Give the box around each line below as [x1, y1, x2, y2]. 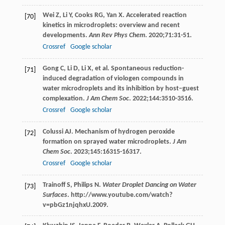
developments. [42, 31, 89, 39]
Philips [73, 181, 93, 189]
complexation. [42, 94, 86, 102]
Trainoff [42, 181, 65, 189]
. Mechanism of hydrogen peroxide [71, 128, 175, 136]
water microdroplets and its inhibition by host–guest [42, 84, 199, 92]
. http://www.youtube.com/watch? [67, 191, 172, 199]
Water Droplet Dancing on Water [102, 181, 196, 189]
